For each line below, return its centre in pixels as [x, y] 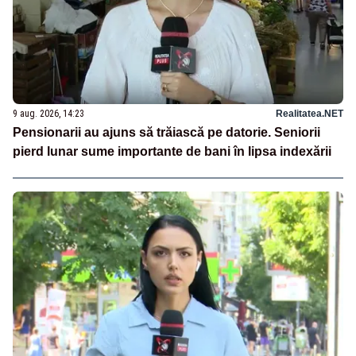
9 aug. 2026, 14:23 [48, 114]
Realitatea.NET [310, 114]
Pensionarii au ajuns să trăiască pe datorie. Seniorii [166, 133]
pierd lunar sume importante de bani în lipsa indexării [172, 152]
